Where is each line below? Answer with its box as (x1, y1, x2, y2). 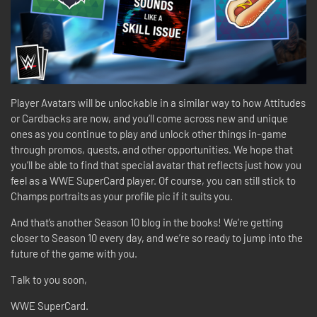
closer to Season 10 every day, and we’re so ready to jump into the (11, 231, 303, 244)
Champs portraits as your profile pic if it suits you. (11, 189, 235, 202)
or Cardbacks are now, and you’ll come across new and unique (11, 111, 288, 125)
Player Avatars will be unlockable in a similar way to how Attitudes (11, 96, 306, 109)
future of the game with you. (11, 246, 139, 260)
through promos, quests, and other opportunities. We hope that (11, 142, 293, 156)
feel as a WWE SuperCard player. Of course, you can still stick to (11, 173, 296, 187)
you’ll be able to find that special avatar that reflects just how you (11, 158, 301, 171)
